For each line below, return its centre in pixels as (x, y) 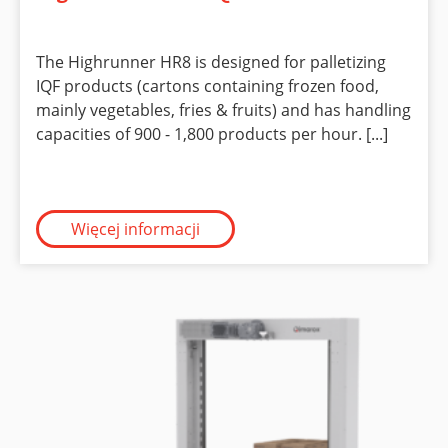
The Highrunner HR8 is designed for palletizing (211, 61)
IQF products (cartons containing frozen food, (207, 85)
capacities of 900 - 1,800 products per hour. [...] (212, 133)
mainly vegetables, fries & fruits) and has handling (223, 109)
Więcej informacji (135, 228)
